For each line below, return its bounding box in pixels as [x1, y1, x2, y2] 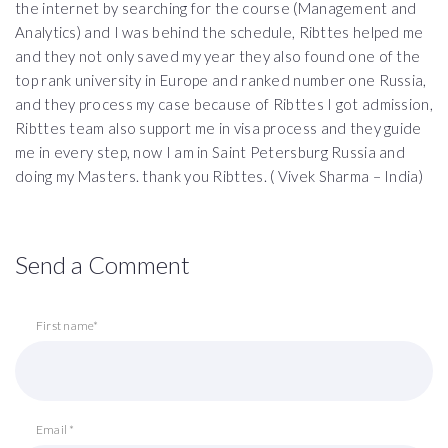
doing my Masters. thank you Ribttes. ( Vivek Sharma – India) [15, 167, 423, 185]
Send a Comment [15, 250, 190, 279]
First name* [36, 318, 99, 333]
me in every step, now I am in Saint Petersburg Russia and [15, 143, 406, 161]
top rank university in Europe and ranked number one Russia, [15, 71, 427, 89]
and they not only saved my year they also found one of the [15, 47, 421, 65]
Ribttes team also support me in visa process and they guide [15, 119, 422, 137]
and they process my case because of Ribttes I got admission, [15, 95, 433, 113]
